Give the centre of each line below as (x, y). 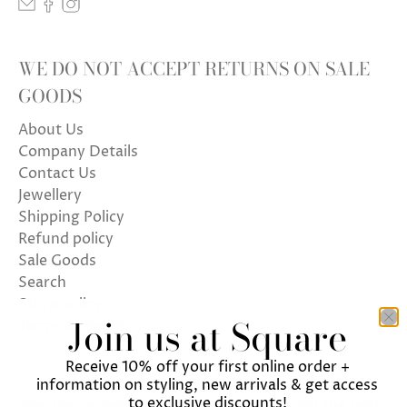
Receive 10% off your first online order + (207, 367)
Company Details (78, 151)
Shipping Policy (71, 217)
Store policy (60, 304)
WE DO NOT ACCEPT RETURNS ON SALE (194, 68)
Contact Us (57, 173)
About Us (51, 129)
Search (42, 282)
